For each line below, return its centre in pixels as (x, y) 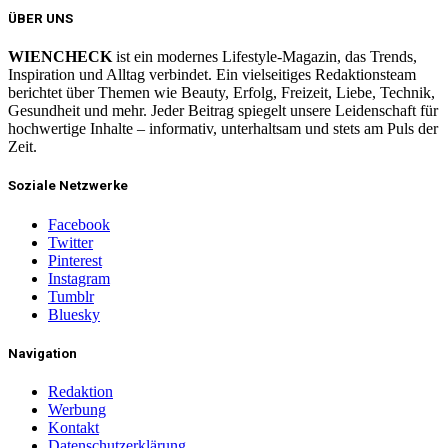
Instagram (79, 278)
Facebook (79, 224)
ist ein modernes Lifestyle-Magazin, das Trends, (264, 57)
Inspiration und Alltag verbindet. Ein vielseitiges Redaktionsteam (212, 75)
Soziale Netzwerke (68, 186)
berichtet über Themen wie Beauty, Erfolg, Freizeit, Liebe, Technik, (221, 93)
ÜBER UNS (40, 19)
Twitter (70, 242)
